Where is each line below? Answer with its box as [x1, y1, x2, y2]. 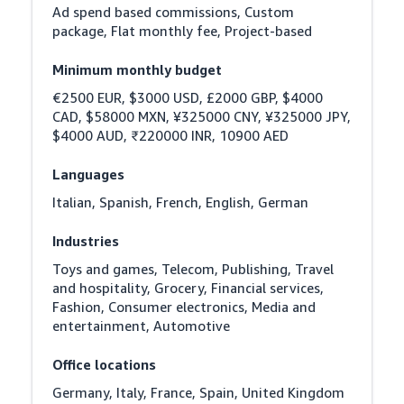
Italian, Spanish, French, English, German [52, 193, 309, 210]
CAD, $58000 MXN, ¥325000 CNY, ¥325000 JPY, [52, 107, 352, 124]
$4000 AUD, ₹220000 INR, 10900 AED [52, 126, 289, 143]
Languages [52, 165, 125, 182]
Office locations [52, 355, 157, 372]
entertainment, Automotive [52, 317, 231, 334]
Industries [52, 232, 120, 249]
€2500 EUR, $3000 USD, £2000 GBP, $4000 [52, 88, 324, 106]
